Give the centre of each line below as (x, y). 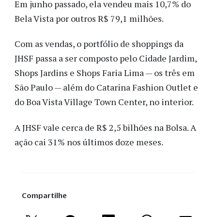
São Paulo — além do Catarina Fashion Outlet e (106, 87)
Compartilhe (44, 195)
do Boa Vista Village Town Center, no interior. (104, 102)
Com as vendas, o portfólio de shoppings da (99, 44)
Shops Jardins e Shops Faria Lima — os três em (105, 73)
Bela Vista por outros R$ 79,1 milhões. (89, 18)
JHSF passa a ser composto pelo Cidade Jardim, (106, 58)
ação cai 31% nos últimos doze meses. (89, 142)
